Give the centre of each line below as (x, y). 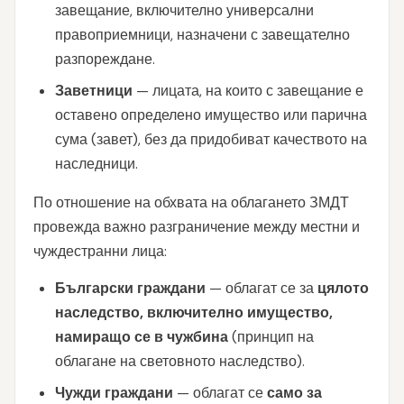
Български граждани (130, 288)
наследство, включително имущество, (194, 312)
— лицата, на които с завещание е (248, 91)
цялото (343, 288)
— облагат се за (262, 288)
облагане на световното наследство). (180, 361)
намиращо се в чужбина (142, 337)
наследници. (96, 164)
